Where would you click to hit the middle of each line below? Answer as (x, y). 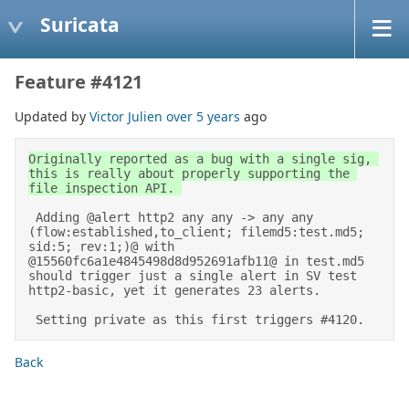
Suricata (80, 24)
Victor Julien (126, 116)
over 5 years (203, 116)
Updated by (52, 116)
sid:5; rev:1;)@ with (101, 246)
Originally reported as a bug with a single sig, (200, 159)
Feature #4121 (79, 82)
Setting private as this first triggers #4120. (200, 320)
